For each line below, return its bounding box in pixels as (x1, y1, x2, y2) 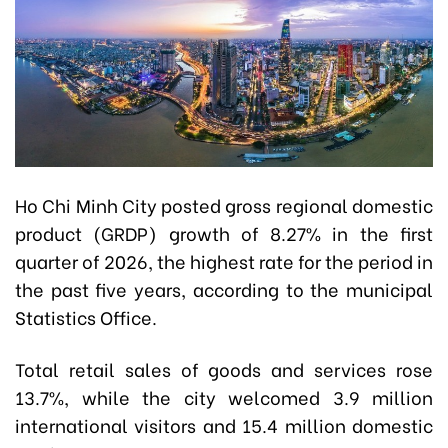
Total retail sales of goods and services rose (15, 355, 433, 383)
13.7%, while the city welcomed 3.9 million (15, 383, 433, 411)
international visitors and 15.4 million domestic (15, 411, 433, 439)
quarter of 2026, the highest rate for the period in (15, 247, 433, 275)
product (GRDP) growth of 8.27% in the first (15, 219, 433, 247)
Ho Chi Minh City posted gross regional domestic (15, 191, 433, 219)
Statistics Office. (15, 303, 157, 331)
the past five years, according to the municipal (15, 275, 433, 303)
